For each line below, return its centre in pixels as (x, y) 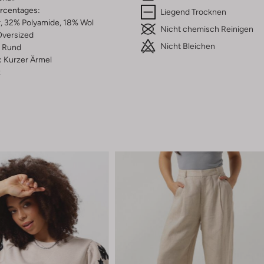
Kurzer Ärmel (27, 60)
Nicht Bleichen (188, 46)
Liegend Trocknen (193, 12)
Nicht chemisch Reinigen (207, 29)
